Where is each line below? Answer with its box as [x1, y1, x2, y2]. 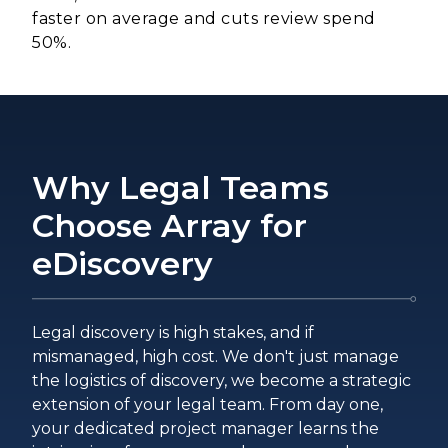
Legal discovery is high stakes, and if [32, 323, 314, 343]
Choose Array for [32, 206, 307, 246]
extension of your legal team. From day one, [32, 395, 383, 415]
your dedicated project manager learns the [32, 419, 379, 439]
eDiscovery [32, 244, 213, 284]
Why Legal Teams [32, 168, 329, 208]
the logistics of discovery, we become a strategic [32, 371, 411, 391]
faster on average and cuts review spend [32, 8, 376, 28]
